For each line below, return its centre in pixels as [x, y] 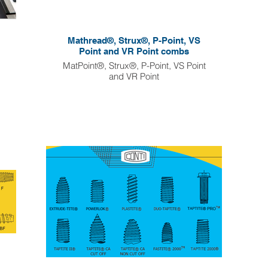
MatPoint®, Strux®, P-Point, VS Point [134, 65]
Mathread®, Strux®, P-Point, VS [134, 40]
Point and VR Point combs [134, 51]
